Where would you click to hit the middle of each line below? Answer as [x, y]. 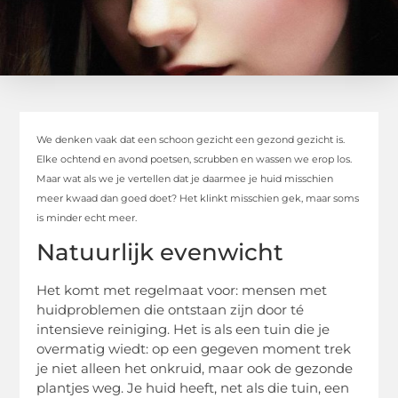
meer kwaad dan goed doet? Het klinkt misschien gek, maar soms [198, 198]
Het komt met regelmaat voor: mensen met [182, 291]
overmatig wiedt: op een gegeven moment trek [194, 349]
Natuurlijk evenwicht [160, 253]
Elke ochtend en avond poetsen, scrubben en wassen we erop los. [195, 159]
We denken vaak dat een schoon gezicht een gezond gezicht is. [191, 139]
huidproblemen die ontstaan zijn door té [171, 310]
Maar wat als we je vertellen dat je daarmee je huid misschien [185, 178]
